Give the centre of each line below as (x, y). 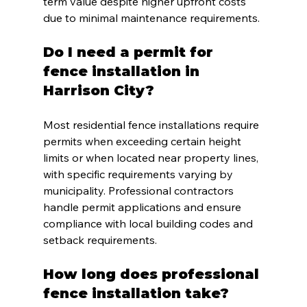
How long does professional (153, 274)
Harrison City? (98, 91)
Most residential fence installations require (152, 125)
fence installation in (123, 72)
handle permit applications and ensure (143, 207)
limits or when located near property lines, (152, 158)
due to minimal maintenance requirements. (151, 18)
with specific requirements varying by (139, 174)
